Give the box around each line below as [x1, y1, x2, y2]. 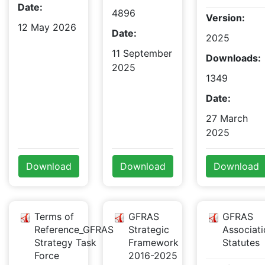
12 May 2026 [18, 21, 76, 33]
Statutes [222, 237, 260, 248]
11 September [111, 47, 172, 59]
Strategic [128, 224, 169, 235]
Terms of [34, 211, 74, 222]
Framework [128, 237, 179, 248]
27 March [205, 112, 248, 124]
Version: [205, 12, 245, 24]
